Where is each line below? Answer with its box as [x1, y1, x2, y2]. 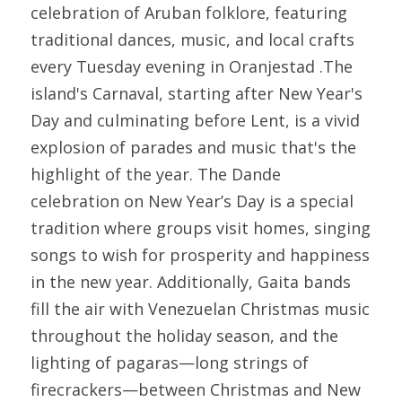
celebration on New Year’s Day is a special [31, 190, 354, 212]
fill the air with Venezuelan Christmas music [31, 298, 370, 319]
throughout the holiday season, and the [31, 325, 338, 346]
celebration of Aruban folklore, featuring [31, 2, 347, 23]
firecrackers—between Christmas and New [31, 379, 361, 400]
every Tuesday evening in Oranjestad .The [31, 56, 353, 77]
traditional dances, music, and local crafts [31, 29, 354, 50]
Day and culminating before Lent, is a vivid [31, 109, 360, 131]
